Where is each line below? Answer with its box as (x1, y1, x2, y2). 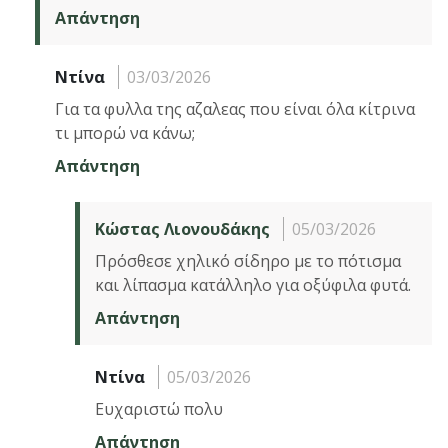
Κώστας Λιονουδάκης (95, 217, 270, 240)
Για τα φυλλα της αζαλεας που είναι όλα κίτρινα (55, 97, 415, 120)
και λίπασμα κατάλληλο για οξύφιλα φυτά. (95, 273, 411, 296)
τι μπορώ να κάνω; (55, 121, 195, 144)
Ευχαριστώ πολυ (95, 397, 223, 420)
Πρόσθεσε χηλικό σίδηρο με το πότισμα (95, 249, 401, 272)
